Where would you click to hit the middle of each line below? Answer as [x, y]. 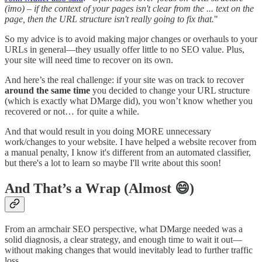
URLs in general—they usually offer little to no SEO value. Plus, [125, 50]
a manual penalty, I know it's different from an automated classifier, [128, 153]
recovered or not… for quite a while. [72, 112]
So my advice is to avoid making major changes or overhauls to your [131, 39]
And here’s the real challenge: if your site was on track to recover [124, 80]
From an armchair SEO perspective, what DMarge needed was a [124, 229]
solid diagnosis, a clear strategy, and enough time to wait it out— [123, 240]
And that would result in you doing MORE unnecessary [108, 132]
